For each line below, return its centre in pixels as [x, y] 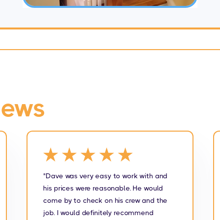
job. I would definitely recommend [98, 212]
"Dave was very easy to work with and [106, 176]
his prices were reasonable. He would [103, 188]
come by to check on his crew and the [106, 200]
